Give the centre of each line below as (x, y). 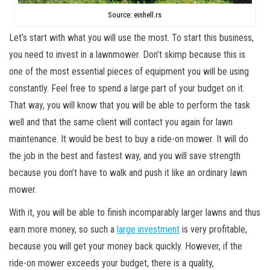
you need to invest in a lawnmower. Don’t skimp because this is (127, 54)
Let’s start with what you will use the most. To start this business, (131, 37)
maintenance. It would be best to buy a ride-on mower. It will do (129, 139)
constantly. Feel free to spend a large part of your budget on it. (127, 88)
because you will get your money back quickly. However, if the (126, 246)
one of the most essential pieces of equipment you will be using (129, 71)
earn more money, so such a (63, 229)
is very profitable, (213, 229)
